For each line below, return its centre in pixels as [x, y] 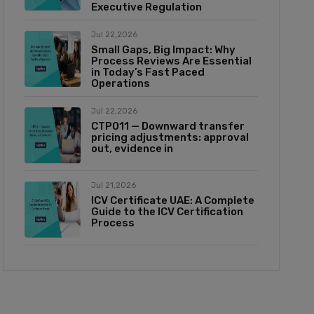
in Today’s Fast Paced [148, 72]
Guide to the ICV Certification [167, 211]
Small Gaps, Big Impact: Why [163, 49]
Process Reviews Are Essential [171, 61]
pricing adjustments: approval [170, 137]
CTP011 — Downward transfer [168, 126]
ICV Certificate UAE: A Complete [172, 200]
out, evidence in [132, 148]
